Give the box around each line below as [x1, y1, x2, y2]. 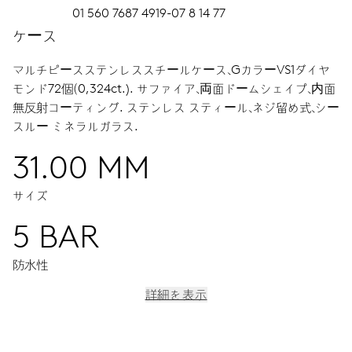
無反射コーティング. [13, 99, 126, 115]
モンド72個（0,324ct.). [13, 80, 137, 96]
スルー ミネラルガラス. [13, 118, 138, 134]
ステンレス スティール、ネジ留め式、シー [126, 99, 339, 115]
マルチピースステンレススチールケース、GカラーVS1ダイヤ [13, 61, 330, 77]
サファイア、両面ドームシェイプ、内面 [137, 80, 335, 96]
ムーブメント [13, 315, 99, 335]
